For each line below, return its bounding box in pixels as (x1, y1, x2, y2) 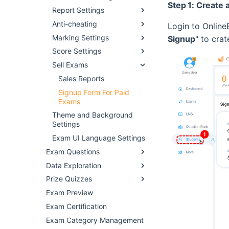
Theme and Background (52, 110, 133, 120)
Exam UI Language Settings (52, 133, 145, 142)
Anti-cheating (52, 19, 97, 28)
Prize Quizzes (46, 174, 92, 184)
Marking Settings (52, 33, 109, 42)
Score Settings (52, 47, 101, 56)
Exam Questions (46, 147, 100, 156)
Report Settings (52, 6, 104, 14)
